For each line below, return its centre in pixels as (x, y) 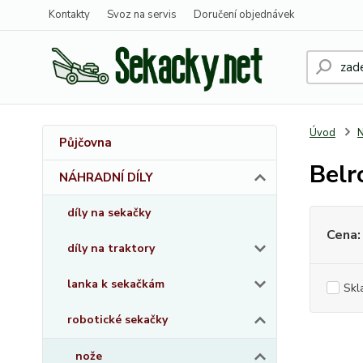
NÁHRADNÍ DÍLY (106, 177)
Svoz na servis (142, 15)
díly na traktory (111, 248)
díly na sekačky (109, 213)
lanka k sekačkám (116, 284)
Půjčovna (85, 143)
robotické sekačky (117, 320)
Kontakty (69, 15)
